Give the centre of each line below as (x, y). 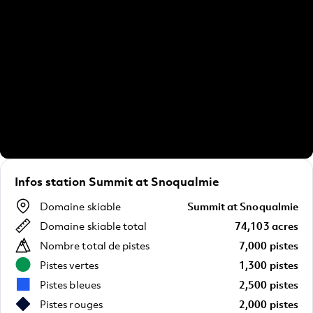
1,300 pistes (269, 264)
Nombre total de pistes (95, 245)
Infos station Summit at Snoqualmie (117, 181)
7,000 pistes (269, 245)
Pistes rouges (71, 304)
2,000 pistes (269, 304)
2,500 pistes (269, 284)
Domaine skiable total (94, 225)
